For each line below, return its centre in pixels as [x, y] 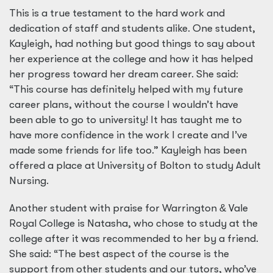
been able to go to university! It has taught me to [126, 120]
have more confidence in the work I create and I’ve [128, 135]
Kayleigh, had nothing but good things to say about [132, 44]
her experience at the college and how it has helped [131, 59]
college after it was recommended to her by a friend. [134, 239]
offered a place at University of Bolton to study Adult [135, 165]
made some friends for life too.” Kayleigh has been [128, 150]
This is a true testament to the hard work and [117, 13]
